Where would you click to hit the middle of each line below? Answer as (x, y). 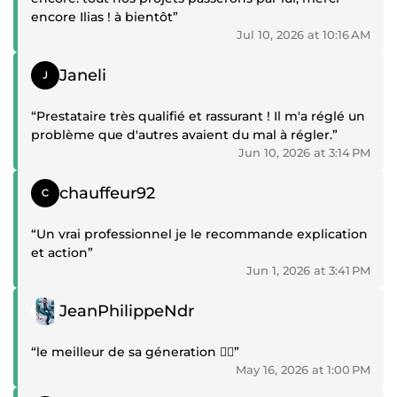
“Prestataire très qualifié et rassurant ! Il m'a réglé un (198, 117)
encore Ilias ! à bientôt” (105, 17)
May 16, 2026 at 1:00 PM (303, 370)
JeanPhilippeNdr (127, 311)
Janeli (83, 75)
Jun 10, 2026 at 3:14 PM (304, 153)
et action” (62, 253)
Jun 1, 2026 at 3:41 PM (308, 271)
